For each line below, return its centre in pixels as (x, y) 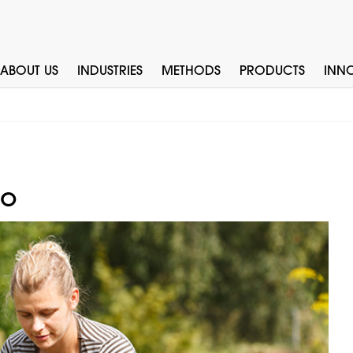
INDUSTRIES (110, 72)
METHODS (191, 72)
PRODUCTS (272, 72)
